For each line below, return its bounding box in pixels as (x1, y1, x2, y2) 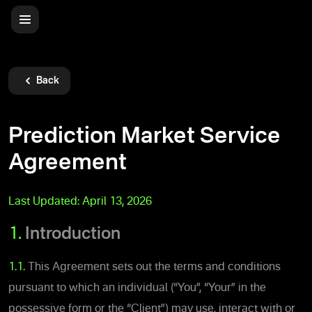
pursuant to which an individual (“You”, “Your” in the (8, 282, 266, 294)
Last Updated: (8, 196, 82, 208)
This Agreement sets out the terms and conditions (28, 261, 281, 273)
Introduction (25, 226, 120, 243)
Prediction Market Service (8, 125, 281, 148)
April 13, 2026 (82, 196, 152, 208)
